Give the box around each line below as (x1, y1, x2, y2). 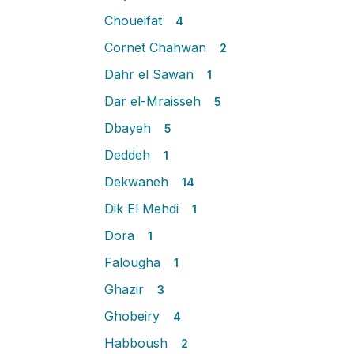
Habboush (104, 335, 171, 351)
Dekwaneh (104, 174, 172, 190)
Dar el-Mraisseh (104, 93, 205, 109)
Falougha (104, 254, 164, 270)
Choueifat (104, 13, 166, 28)
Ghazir (104, 281, 148, 297)
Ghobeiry (104, 308, 164, 324)
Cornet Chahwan (104, 40, 210, 55)
